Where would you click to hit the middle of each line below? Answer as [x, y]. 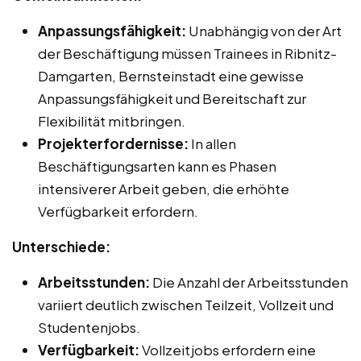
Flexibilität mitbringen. [112, 120]
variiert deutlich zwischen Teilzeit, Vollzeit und [186, 304]
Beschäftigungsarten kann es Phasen [157, 166]
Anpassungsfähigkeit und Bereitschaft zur [172, 98]
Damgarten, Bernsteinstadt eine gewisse [171, 75]
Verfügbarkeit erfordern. [118, 211]
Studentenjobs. [89, 327]
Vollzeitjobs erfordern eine [228, 349]
